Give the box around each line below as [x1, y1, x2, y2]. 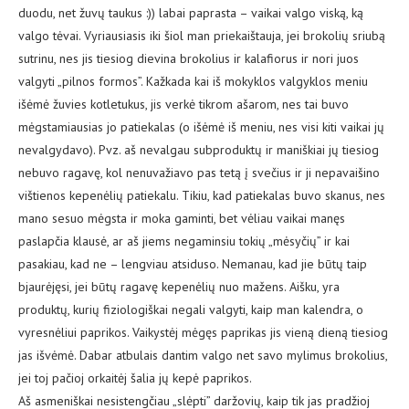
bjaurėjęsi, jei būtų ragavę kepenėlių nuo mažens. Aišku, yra [18, 278, 340, 296]
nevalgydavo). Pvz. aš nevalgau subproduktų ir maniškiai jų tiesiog [18, 142, 379, 159]
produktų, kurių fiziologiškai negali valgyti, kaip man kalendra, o [18, 301, 363, 319]
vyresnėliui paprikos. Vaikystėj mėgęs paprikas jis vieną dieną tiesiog [18, 324, 388, 341]
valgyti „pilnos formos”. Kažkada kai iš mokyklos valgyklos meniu [18, 73, 368, 90]
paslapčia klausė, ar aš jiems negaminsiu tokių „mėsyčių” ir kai [18, 233, 350, 250]
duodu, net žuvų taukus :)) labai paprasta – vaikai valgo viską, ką [18, 5, 363, 22]
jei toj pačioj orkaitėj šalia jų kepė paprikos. [18, 370, 252, 387]
